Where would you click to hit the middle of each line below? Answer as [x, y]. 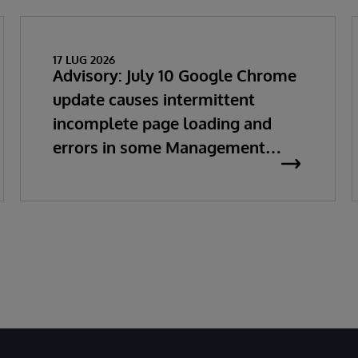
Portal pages [100, 171]
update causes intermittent [153, 99]
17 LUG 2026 [84, 60]
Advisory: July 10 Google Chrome [174, 75]
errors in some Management [159, 147]
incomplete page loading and [162, 123]
